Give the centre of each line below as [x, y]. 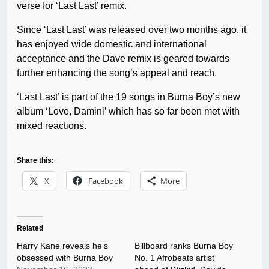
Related [30, 228]
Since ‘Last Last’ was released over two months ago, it [131, 30]
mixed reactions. [52, 126]
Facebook [106, 181]
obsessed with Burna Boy [65, 258]
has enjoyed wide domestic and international [112, 44]
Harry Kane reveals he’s [62, 246]
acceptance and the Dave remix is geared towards [123, 59]
